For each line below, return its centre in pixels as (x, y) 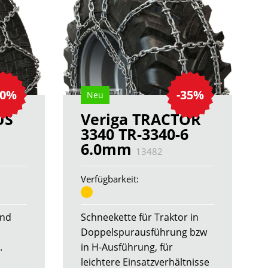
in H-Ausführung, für (127, 247)
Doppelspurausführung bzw (144, 232)
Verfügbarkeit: (109, 179)
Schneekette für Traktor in (139, 217)
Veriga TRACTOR (141, 119)
